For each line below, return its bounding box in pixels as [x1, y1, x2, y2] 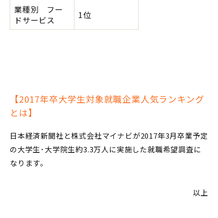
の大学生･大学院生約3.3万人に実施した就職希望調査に [10, 144, 201, 154]
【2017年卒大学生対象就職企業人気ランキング [10, 92, 204, 105]
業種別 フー [14, 3, 63, 15]
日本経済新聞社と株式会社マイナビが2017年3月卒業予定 [10, 130, 208, 141]
